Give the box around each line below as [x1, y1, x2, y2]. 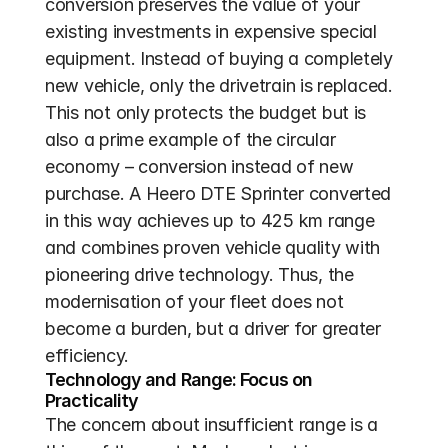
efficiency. [45, 345, 130, 366]
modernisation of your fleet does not [45, 291, 344, 312]
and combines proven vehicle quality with [45, 237, 381, 258]
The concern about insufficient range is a [45, 414, 378, 435]
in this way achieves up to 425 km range [45, 210, 375, 231]
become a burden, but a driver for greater [45, 318, 381, 339]
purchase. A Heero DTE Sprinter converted [45, 183, 392, 204]
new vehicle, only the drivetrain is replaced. [45, 75, 393, 96]
